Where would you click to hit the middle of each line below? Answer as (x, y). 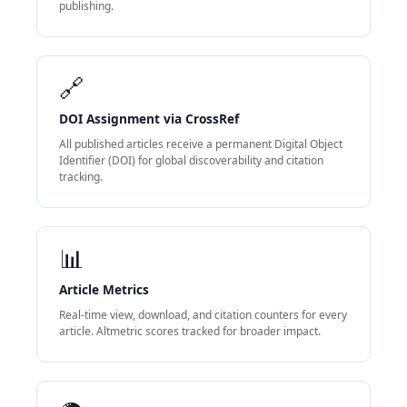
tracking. (81, 177)
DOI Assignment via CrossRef (149, 119)
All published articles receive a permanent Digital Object (201, 144)
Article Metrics (104, 290)
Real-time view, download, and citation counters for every (203, 315)
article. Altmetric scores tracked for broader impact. (190, 332)
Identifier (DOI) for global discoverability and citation (191, 161)
